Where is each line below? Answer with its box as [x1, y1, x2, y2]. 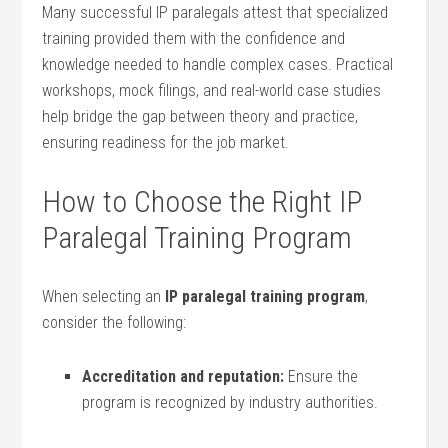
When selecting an [42, 287, 166, 306]
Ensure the [284, 367, 359, 386]
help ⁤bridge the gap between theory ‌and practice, [42, 107, 359, 126]
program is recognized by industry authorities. [82, 393, 379, 412]
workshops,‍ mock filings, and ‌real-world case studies [42, 81, 382, 100]
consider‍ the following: [42, 313, 187, 332]
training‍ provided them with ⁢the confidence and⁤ [42, 29, 346, 48]
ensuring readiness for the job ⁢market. [42, 133, 290, 152]
